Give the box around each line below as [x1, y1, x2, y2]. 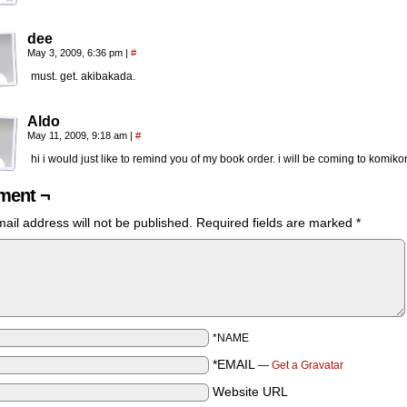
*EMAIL [213, 357, 255, 372]
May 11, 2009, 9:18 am [27, 130, 130, 141]
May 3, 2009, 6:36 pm [27, 47, 125, 58]
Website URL [213, 384, 288, 399]
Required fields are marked [196, 215, 356, 230]
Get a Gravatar [272, 359, 343, 372]
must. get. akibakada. [31, 70, 135, 83]
